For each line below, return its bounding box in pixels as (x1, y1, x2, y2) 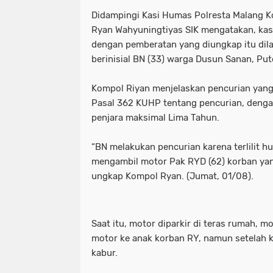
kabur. (91, 247, 118, 258)
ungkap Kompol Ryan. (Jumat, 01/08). (91, 170, 253, 182)
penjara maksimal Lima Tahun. (91, 112, 219, 123)
